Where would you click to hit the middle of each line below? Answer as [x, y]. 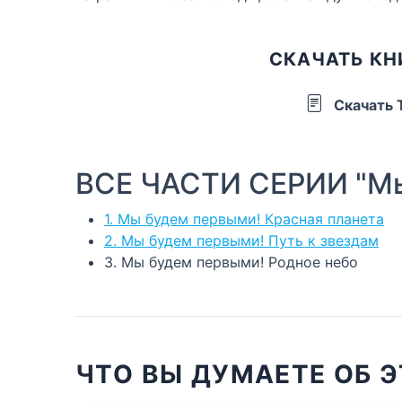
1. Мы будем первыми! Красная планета [244, 218]
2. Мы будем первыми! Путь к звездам [241, 240]
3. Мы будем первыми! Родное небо [231, 262]
